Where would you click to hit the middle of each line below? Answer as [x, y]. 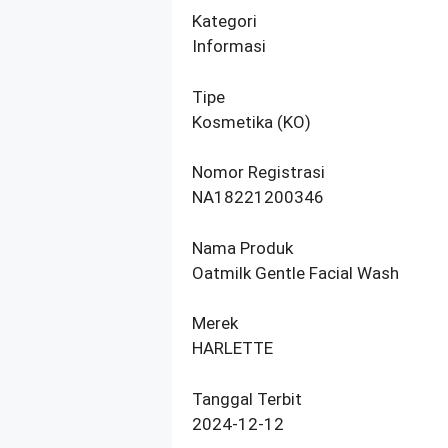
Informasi [229, 46]
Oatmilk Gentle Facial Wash [295, 272]
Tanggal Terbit [247, 398]
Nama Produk [242, 247]
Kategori [224, 21]
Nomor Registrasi [258, 172]
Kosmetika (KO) [251, 121]
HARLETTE [232, 348]
